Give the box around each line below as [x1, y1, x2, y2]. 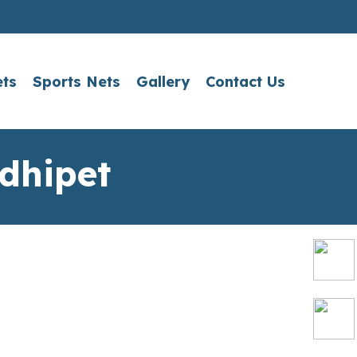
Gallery [136, 72, 190, 91]
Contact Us [206, 72, 285, 91]
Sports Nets [33, 72, 120, 91]
